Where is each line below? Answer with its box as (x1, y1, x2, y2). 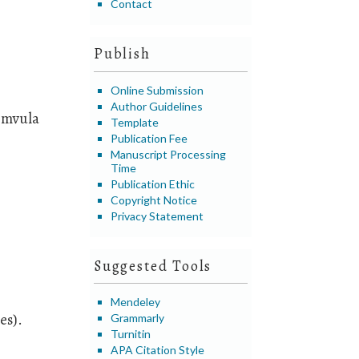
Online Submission (111, 83, 204, 97)
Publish (94, 44, 151, 64)
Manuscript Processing (111, 147, 227, 161)
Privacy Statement (111, 208, 204, 223)
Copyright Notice (111, 192, 198, 207)
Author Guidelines (111, 99, 204, 113)
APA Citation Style (111, 343, 205, 357)
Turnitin (111, 327, 151, 341)
